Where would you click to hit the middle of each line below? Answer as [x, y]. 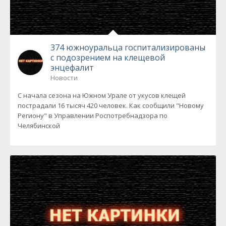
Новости [64, 78]
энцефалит [72, 68]
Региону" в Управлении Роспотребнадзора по [93, 116]
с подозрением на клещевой [108, 58]
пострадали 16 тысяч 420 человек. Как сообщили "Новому [111, 105]
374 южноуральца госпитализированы [128, 47]
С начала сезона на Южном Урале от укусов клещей [102, 95]
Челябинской [39, 126]
